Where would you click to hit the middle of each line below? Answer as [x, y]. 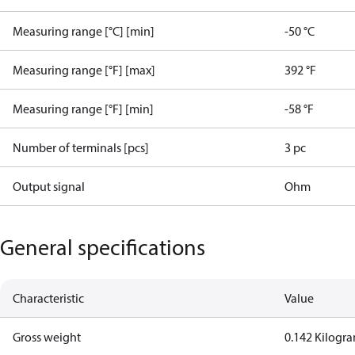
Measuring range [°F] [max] [84, 70]
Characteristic [48, 298]
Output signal [49, 186]
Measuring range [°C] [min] [84, 31]
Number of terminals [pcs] [81, 147]
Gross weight [47, 337]
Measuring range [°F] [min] [83, 109]
